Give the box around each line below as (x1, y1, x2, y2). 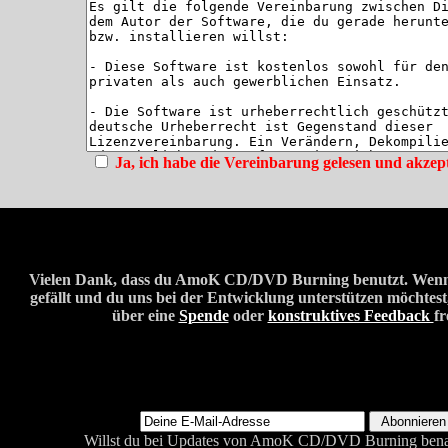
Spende (178, 307, 229, 324)
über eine (111, 307, 179, 324)
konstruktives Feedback (267, 307, 434, 324)
